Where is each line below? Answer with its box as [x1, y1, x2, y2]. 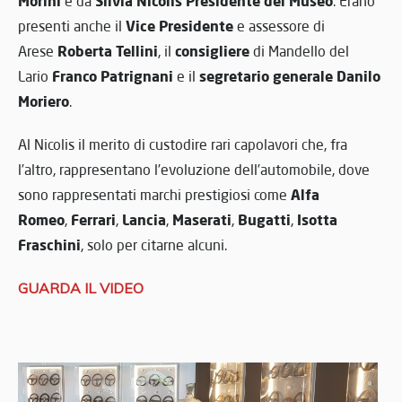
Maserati [172, 209, 232, 229]
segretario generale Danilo [199, 66, 380, 85]
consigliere [175, 40, 249, 60]
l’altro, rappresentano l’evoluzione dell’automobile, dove [18, 160, 370, 179]
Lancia [122, 209, 166, 229]
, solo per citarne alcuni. [81, 235, 227, 254]
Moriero [18, 91, 69, 110]
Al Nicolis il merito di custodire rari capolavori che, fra [18, 135, 347, 153]
